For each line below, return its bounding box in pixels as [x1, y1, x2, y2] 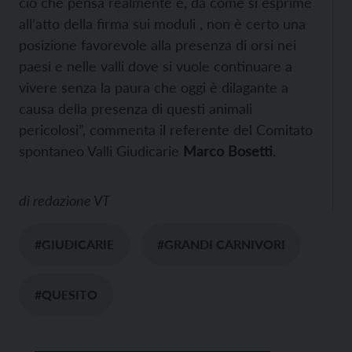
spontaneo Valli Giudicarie [19, 142, 183, 160]
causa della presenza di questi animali [19, 100, 252, 118]
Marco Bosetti [183, 142, 273, 160]
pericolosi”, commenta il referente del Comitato [19, 121, 313, 139]
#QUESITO [35, 287, 97, 302]
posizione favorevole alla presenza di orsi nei [19, 36, 296, 54]
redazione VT [33, 192, 110, 210]
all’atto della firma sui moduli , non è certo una [19, 15, 306, 33]
